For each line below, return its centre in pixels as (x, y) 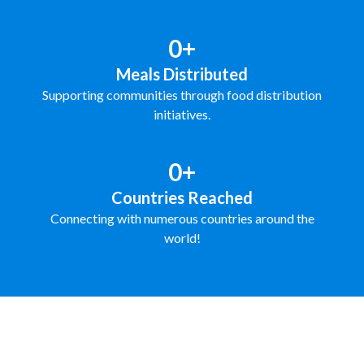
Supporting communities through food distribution (182, 94)
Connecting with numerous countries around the (182, 218)
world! (182, 237)
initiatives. (182, 114)
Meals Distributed (182, 74)
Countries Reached (182, 197)
